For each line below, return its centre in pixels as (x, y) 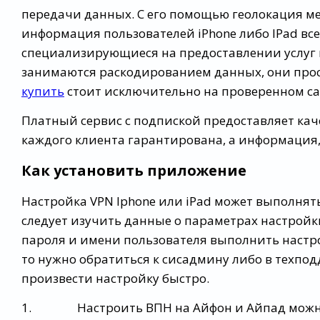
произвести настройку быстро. (115, 278)
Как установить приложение (134, 170)
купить (43, 91)
